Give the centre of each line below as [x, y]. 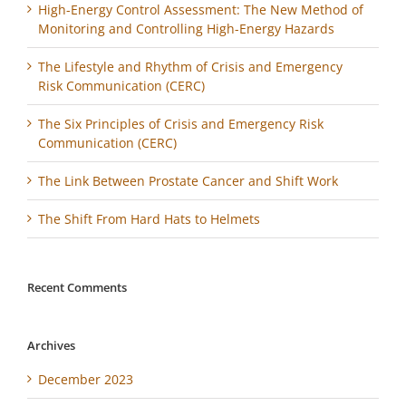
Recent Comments [77, 287]
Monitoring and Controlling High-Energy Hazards [186, 28]
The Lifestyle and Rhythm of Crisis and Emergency [190, 66]
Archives [51, 345]
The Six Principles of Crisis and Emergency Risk [181, 123]
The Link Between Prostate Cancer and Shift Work [188, 180]
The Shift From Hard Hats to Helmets [149, 218]
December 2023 [86, 379]
